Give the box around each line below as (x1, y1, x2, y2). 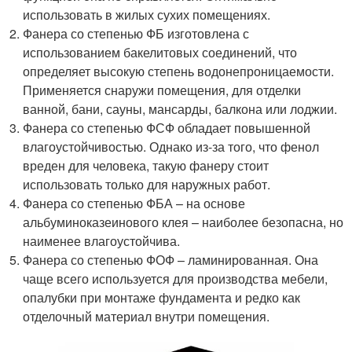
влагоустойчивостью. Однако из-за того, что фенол (23, 137, 320, 156)
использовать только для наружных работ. (23, 175, 271, 194)
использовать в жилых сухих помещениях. (23, 5, 271, 24)
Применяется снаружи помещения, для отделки (23, 81, 302, 100)
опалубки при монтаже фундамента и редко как (23, 288, 301, 307)
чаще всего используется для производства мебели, (23, 269, 328, 288)
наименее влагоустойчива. (23, 232, 181, 251)
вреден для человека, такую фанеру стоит (23, 156, 269, 175)
